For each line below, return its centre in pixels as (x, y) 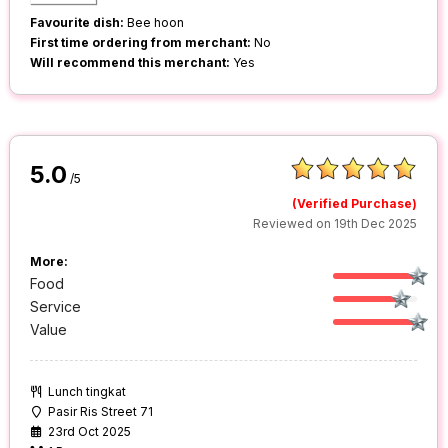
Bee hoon (154, 23)
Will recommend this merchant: (130, 63)
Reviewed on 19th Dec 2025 (335, 224)
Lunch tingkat (87, 392)
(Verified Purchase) (355, 204)
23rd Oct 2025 (90, 432)
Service (56, 307)
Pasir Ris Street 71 (101, 412)
